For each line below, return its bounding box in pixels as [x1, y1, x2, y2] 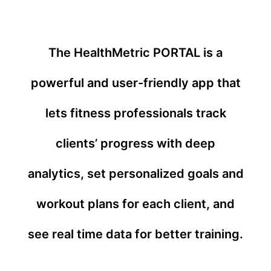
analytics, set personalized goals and [27, 166, 244, 181]
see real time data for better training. [28, 227, 243, 241]
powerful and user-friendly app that [30, 76, 241, 90]
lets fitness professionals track [45, 106, 226, 120]
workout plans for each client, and [36, 197, 235, 211]
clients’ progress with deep [56, 136, 215, 151]
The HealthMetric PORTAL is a [48, 45, 223, 60]
